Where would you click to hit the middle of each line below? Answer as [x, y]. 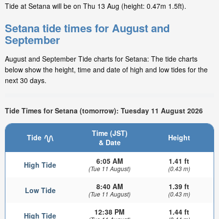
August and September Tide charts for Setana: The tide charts [101, 59]
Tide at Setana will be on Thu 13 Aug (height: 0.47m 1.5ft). [96, 6]
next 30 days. [26, 80]
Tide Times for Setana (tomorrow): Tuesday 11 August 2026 [104, 110]
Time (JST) [109, 133]
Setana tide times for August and [87, 28]
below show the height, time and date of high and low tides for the [106, 70]
